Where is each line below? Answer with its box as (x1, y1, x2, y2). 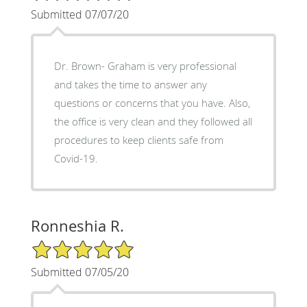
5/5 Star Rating (30, 238, 99, 251)
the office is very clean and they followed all (53, 114, 252, 128)
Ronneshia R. (30, 215, 124, 236)
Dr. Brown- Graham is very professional (53, 58, 236, 73)
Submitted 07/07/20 (30, 6, 129, 22)
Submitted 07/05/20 (30, 264, 129, 280)
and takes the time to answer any (53, 77, 207, 91)
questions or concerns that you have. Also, (53, 95, 250, 110)
